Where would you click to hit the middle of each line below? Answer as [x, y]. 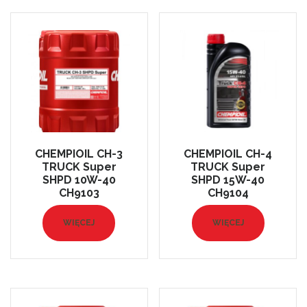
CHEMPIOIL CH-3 [79, 153]
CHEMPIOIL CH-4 [228, 153]
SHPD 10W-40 [79, 180]
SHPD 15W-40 [228, 180]
